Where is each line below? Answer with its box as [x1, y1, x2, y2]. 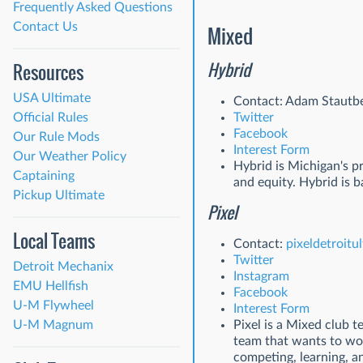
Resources [13, 58, 83, 86]
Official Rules [13, 110, 88, 124]
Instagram [233, 270, 289, 284]
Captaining [13, 169, 75, 182]
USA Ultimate [13, 91, 91, 105]
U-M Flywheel [13, 298, 94, 312]
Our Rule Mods [13, 130, 100, 143]
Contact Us [13, 19, 78, 33]
